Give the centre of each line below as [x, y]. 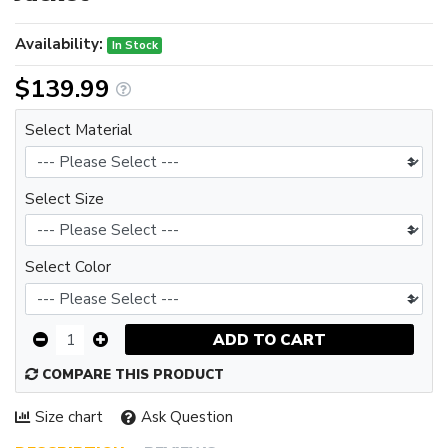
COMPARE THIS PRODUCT [131, 375]
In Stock [134, 45]
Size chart [68, 417]
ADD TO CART [269, 339]
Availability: [59, 44]
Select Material [78, 130]
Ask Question [186, 417]
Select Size [64, 198]
